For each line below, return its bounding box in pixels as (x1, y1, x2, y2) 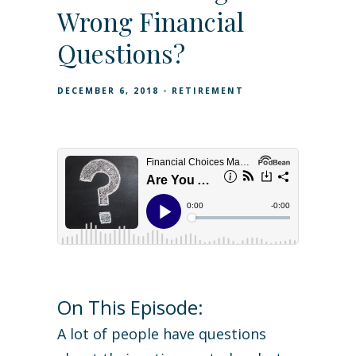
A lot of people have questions (57, 324, 266, 344)
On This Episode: (57, 294, 203, 321)
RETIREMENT (172, 85, 244, 97)
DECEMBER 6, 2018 (57, 85, 159, 97)
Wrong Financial (57, 4, 244, 39)
